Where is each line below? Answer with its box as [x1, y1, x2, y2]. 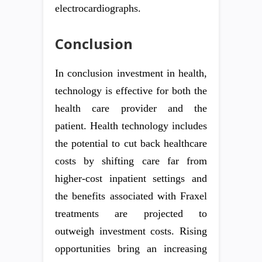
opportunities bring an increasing [55, 243, 207, 254]
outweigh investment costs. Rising [55, 225, 207, 237]
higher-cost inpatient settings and [55, 173, 207, 184]
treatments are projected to [55, 208, 207, 219]
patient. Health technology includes [55, 120, 207, 132]
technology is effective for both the [55, 85, 207, 96]
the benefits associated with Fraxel [55, 190, 207, 202]
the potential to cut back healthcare [55, 137, 207, 149]
